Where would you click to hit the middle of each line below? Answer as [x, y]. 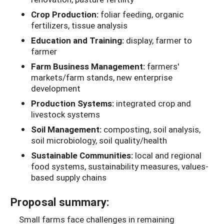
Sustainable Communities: [83, 155]
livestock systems [65, 114]
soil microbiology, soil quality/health [99, 140]
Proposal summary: [60, 202]
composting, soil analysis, [152, 129]
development [56, 88]
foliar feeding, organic [142, 14]
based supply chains [69, 177]
